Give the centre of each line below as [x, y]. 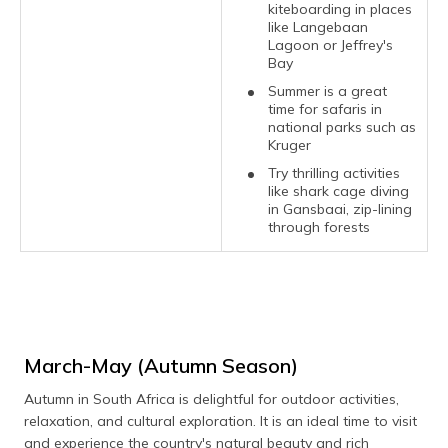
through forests [319, 227]
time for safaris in [325, 109]
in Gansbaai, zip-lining [340, 209]
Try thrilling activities [334, 173]
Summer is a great [327, 91]
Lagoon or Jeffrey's [330, 45]
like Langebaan [318, 27]
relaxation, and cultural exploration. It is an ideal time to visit [220, 421]
